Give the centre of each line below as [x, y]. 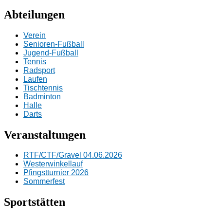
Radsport [39, 70]
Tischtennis [43, 88]
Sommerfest [44, 182]
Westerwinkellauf [53, 164]
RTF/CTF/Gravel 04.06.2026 [73, 155]
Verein [35, 35]
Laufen [35, 79]
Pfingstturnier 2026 [56, 173]
